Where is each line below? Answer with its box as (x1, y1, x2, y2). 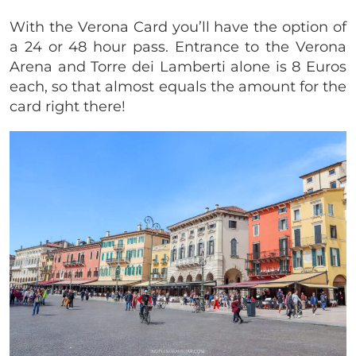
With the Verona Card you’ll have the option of (10, 18, 346, 37)
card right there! (10, 98, 126, 116)
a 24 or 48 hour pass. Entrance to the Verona (10, 38, 346, 56)
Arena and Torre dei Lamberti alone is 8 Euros (10, 58, 346, 76)
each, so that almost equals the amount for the (10, 78, 346, 96)
